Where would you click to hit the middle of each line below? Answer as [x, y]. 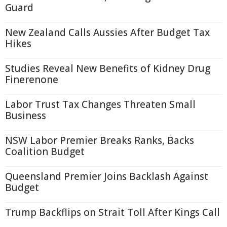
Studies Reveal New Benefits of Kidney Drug [108, 68]
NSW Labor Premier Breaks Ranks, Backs [100, 140]
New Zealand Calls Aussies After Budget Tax [107, 32]
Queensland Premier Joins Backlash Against [107, 176]
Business [26, 116]
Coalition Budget [45, 152]
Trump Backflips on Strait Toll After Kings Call [112, 212]
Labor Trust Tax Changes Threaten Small [100, 104]
